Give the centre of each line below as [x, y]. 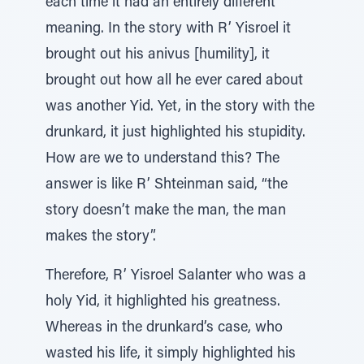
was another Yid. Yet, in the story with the [180, 107]
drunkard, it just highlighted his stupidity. [175, 133]
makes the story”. [101, 237]
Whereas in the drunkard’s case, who [164, 328]
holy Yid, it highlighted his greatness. [163, 302]
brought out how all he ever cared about [174, 81]
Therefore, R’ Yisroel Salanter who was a [176, 276]
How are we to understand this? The [162, 159]
